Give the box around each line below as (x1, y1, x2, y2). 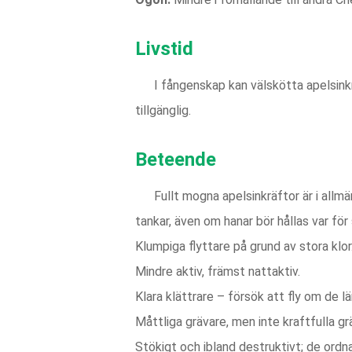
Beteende (135, 148, 216, 170)
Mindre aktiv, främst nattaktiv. (135, 264, 300, 279)
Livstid (135, 38, 193, 60)
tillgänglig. (135, 103, 191, 118)
